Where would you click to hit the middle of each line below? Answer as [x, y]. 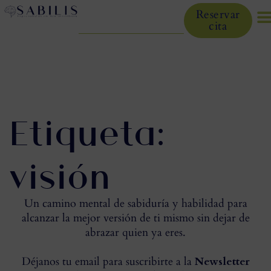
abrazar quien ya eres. [135, 233]
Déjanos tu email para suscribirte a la [108, 262]
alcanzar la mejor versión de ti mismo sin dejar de [135, 218]
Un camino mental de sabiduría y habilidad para [135, 204]
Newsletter [222, 262]
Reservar [218, 15]
